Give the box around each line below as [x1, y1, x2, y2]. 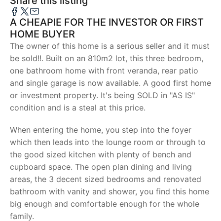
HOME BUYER [10, 28, 75, 40]
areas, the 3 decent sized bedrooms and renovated [10, 174, 201, 184]
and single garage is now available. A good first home [10, 78, 211, 88]
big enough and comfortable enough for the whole [10, 199, 199, 209]
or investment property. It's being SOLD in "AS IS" [10, 90, 195, 100]
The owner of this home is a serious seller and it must [10, 41, 210, 51]
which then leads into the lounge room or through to [10, 137, 206, 147]
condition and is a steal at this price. [10, 103, 146, 112]
